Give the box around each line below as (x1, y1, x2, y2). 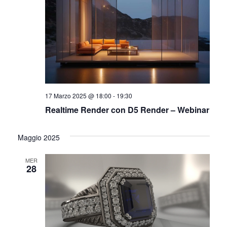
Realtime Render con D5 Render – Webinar (45, 104, 209, 116)
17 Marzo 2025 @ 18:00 (45, 91, 111, 100)
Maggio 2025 (17, 132, 60, 143)
